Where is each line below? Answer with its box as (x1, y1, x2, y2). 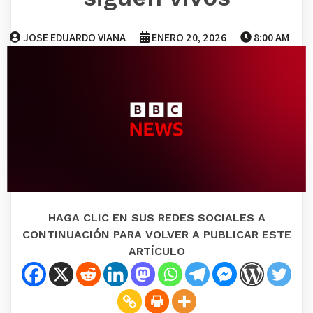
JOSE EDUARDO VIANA (23, 30, 126, 45)
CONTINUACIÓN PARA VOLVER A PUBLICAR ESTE (22, 228, 291, 242)
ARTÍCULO (128, 245, 185, 259)
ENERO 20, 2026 (152, 30, 226, 45)
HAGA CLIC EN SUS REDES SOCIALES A (48, 211, 265, 225)
